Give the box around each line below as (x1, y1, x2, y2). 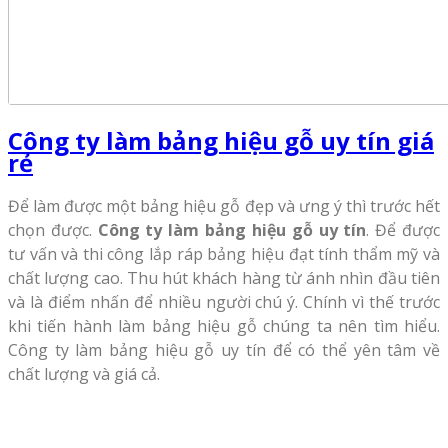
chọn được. (8, 219, 98, 242)
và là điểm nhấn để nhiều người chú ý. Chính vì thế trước (8, 291, 440, 314)
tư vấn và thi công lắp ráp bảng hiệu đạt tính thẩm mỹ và (8, 243, 440, 266)
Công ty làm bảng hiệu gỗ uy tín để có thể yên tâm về (8, 339, 440, 362)
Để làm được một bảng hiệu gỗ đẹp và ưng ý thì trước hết (8, 195, 440, 218)
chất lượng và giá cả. (8, 363, 160, 386)
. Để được (366, 219, 441, 242)
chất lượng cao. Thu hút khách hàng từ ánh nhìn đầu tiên (8, 267, 440, 290)
